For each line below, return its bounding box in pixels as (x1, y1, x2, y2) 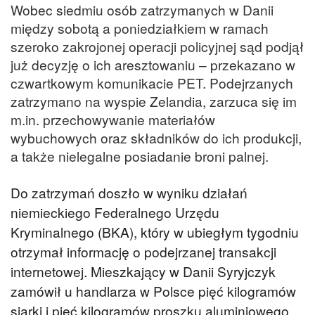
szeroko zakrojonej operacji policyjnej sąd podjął (11, 36, 304, 56)
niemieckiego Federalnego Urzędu (11, 202, 219, 222)
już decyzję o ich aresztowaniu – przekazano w (11, 54, 295, 74)
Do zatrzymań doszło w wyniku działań (11, 183, 247, 202)
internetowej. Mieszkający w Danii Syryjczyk (11, 262, 276, 281)
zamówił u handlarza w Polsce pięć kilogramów (11, 281, 296, 301)
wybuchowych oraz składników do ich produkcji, (11, 127, 302, 147)
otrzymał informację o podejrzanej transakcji (11, 242, 276, 262)
